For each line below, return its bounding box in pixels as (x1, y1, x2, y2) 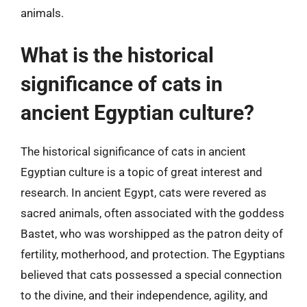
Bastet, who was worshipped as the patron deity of (21, 226, 283, 241)
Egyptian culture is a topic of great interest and (21, 164, 262, 179)
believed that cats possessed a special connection (21, 267, 282, 282)
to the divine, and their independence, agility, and (21, 288, 268, 302)
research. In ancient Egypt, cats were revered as (21, 185, 267, 199)
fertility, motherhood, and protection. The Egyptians (21, 247, 285, 261)
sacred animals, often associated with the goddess (21, 206, 284, 220)
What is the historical (21, 42, 214, 67)
